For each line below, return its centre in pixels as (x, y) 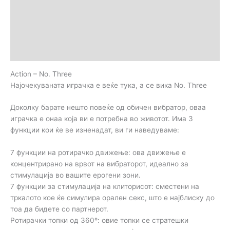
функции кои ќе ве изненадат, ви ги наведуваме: (95, 130)
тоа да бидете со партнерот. (59, 209)
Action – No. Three (41, 74)
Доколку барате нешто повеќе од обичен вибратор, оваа (108, 108)
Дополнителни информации (59, 15)
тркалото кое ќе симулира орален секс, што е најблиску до (112, 198)
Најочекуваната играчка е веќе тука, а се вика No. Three (109, 85)
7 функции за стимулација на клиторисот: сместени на (105, 187)
